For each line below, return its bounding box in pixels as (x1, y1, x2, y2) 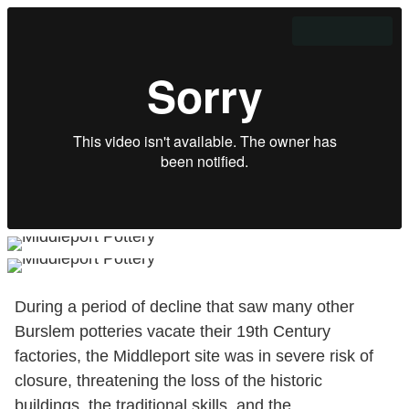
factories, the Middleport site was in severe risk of (15, 346, 373, 365)
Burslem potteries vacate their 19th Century (15, 321, 330, 341)
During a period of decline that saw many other (15, 297, 354, 316)
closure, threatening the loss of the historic (15, 371, 322, 390)
